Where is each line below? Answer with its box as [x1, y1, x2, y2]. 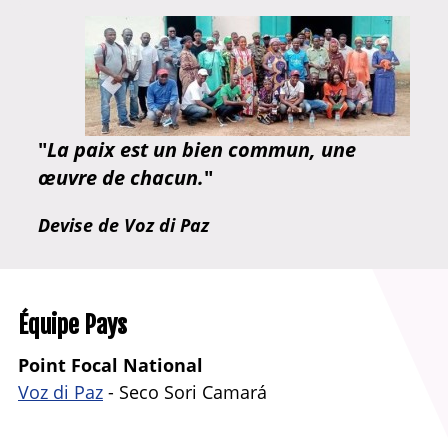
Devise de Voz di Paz [38, 212, 209, 237]
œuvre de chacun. [38, 163, 204, 191]
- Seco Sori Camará [103, 379, 267, 404]
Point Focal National [18, 352, 203, 377]
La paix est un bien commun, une [47, 135, 356, 163]
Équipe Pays [18, 309, 127, 340]
